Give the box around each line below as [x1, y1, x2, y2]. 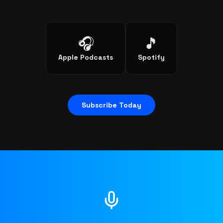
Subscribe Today [82, 101, 141, 110]
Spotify [138, 53, 165, 62]
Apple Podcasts [58, 53, 113, 62]
